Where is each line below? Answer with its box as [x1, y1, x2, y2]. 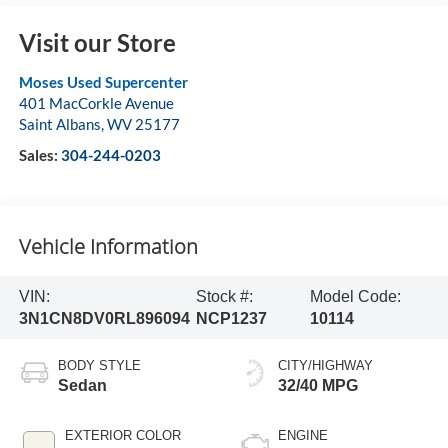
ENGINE [278, 428, 328, 444]
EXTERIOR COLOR [64, 428, 181, 444]
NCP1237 [196, 309, 267, 327]
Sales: [18, 146, 61, 165]
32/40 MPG [278, 377, 358, 395]
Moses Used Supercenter [18, 73, 188, 92]
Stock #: [196, 287, 253, 305]
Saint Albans [18, 115, 101, 134]
